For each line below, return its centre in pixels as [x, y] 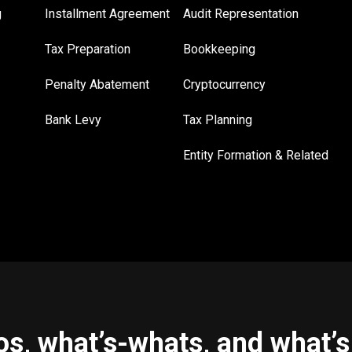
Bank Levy [73, 120]
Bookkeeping [219, 49]
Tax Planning [217, 120]
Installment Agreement [108, 14]
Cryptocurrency [224, 84]
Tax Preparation [88, 49]
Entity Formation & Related [255, 155]
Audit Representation [240, 14]
